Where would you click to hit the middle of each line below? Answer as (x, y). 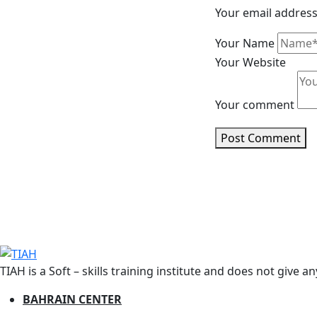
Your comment (255, 104)
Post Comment (261, 138)
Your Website (250, 62)
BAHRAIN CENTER (72, 300)
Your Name (245, 43)
